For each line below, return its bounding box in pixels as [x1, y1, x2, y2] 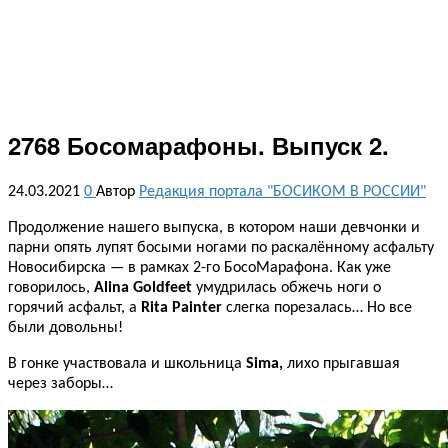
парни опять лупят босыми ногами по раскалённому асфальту [8, 239, 434, 256]
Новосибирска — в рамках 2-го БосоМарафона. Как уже [8, 259, 391, 276]
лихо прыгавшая [283, 355, 400, 372]
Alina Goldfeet [94, 279, 192, 296]
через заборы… [8, 375, 113, 392]
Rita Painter [141, 299, 222, 316]
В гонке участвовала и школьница [8, 355, 246, 372]
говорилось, [8, 279, 94, 296]
